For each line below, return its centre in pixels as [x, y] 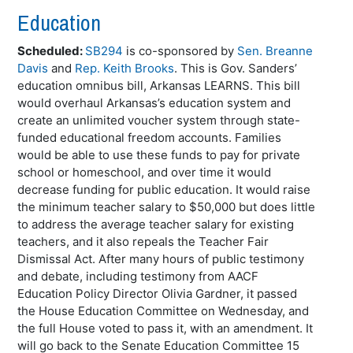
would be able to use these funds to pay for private [159, 155]
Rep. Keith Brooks [125, 68]
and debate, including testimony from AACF [138, 276]
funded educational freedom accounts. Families [150, 137]
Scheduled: [52, 51]
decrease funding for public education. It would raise [164, 190]
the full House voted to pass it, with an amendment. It [165, 328]
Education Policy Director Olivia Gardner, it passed [158, 294]
